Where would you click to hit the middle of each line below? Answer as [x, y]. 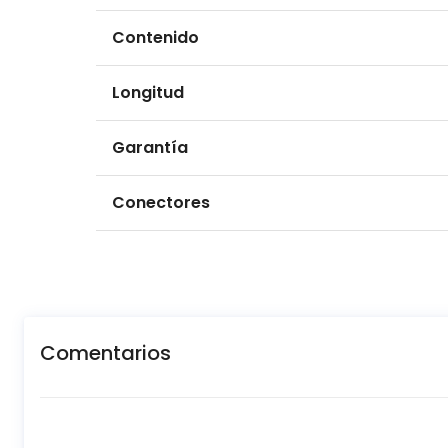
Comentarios [105, 353]
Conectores [161, 203]
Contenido [155, 38]
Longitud [148, 93]
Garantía [150, 148]
